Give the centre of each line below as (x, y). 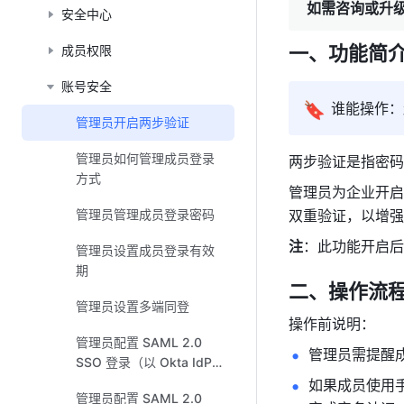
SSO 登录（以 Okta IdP (144, 362)
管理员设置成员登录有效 (145, 250)
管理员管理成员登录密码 (145, 214)
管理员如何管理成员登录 (145, 158)
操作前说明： (332, 324)
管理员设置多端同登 (133, 306)
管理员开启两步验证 (133, 122)
